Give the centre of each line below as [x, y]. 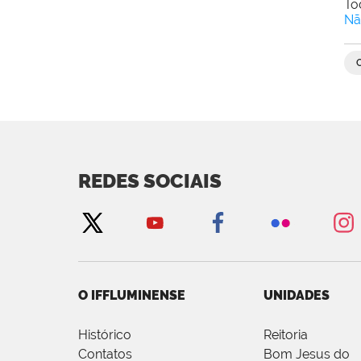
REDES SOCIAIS [150, 180]
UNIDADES [297, 295]
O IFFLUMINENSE [132, 295]
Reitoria [286, 334]
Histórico [105, 334]
